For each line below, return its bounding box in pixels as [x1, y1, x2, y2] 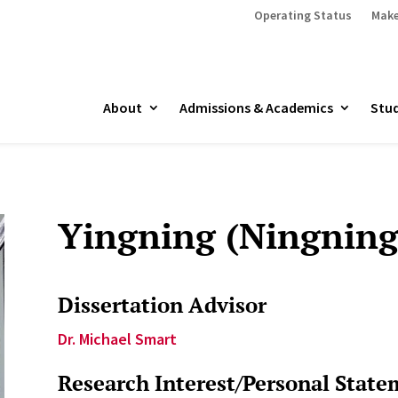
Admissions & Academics [179, 99, 333, 116]
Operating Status [253, 7, 352, 23]
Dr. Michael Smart [57, 329, 177, 350]
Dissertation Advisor [57, 291, 267, 320]
